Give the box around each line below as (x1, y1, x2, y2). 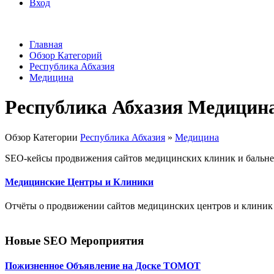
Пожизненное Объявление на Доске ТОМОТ (5, 261, 201, 272)
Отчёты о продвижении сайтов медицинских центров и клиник (5, 201, 273, 212)
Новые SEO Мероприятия (5, 234, 144, 248)
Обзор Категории (5, 131, 80, 143)
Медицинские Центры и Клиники (5, 177, 154, 188)
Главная (29, 39, 62, 50)
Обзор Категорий (29, 50, 102, 61)
